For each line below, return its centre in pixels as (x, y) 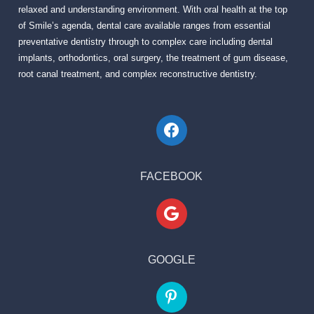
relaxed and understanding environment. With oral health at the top (153, 10)
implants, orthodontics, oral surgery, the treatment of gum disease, (153, 59)
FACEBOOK (171, 177)
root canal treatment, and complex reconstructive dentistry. (138, 75)
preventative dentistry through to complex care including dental (145, 42)
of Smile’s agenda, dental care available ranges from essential (144, 26)
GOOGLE (171, 260)
